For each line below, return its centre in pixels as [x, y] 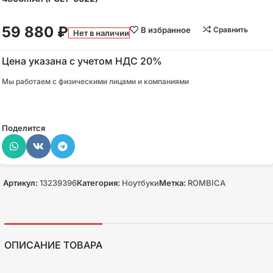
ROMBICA [207, 183]
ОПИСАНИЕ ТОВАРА [53, 245]
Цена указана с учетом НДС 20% [82, 61]
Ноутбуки [140, 183]
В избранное [166, 30]
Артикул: [21, 183]
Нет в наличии [101, 33]
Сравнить [230, 30]
